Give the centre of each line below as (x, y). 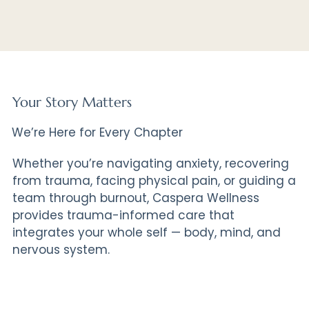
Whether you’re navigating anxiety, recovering (150, 163)
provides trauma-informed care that (123, 215)
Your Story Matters (72, 102)
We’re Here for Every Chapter (98, 132)
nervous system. (61, 249)
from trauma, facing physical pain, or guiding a (154, 180)
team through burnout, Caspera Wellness (136, 198)
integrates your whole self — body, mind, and (146, 232)
